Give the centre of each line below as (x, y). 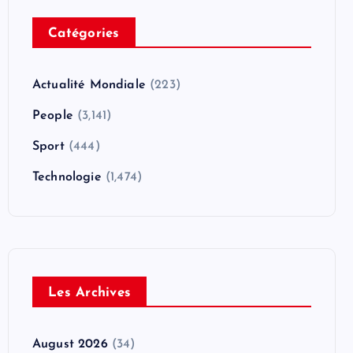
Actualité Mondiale (89, 85)
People (53, 115)
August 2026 (70, 344)
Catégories (84, 33)
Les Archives (89, 292)
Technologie (67, 177)
